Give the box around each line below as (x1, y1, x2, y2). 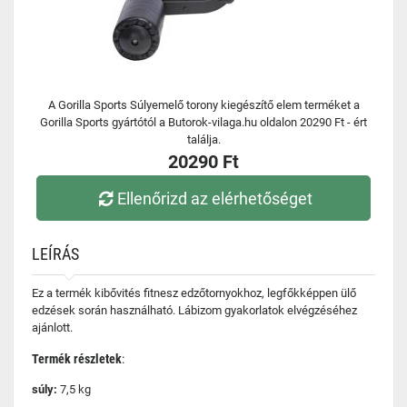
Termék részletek (32, 352, 122, 366)
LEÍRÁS (32, 244, 79, 263)
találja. (186, 133, 221, 146)
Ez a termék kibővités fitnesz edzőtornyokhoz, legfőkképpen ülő (32, 286, 356, 300)
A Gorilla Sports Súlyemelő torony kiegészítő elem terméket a (47, 98, 360, 112)
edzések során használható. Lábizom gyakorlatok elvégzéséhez (32, 303, 357, 317)
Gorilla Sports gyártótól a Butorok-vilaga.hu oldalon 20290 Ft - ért (40, 115, 367, 129)
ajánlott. (32, 321, 73, 334)
